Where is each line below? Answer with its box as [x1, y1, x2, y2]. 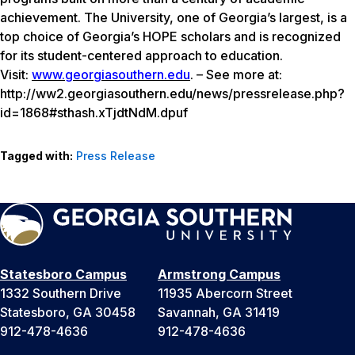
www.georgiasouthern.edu [32, 66, 190, 82]
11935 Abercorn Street [158, 284, 292, 301]
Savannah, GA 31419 [158, 303, 280, 320]
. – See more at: [190, 66, 282, 82]
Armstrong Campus [158, 265, 281, 282]
